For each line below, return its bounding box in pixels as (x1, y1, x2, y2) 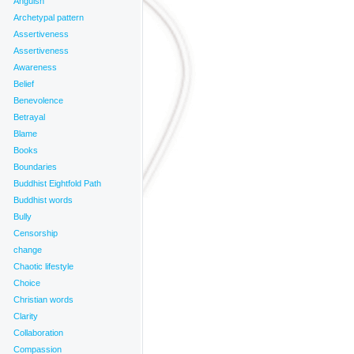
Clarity (13, 311, 38, 321)
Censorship (13, 228, 58, 238)
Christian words (13, 295, 73, 304)
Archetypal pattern (13, 13, 84, 22)
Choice (13, 278, 40, 288)
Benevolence (13, 96, 63, 105)
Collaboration (13, 328, 63, 337)
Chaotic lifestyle (13, 262, 73, 271)
